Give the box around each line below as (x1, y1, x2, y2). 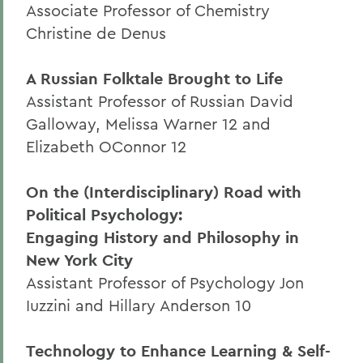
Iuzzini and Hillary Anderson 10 (26, 295, 251, 315)
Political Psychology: (26, 204, 182, 225)
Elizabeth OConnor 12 (26, 136, 186, 156)
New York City (26, 250, 133, 271)
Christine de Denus (26, 23, 166, 43)
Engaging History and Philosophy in (26, 227, 299, 248)
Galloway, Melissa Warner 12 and (26, 113, 271, 134)
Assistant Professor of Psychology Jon (26, 272, 304, 293)
